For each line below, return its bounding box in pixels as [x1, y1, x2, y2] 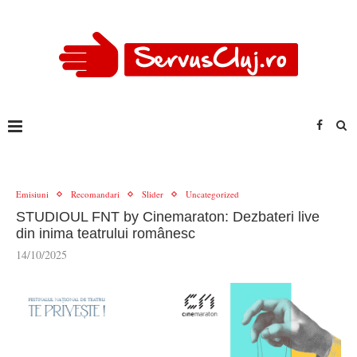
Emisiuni [16, 188, 49, 200]
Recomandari [71, 188, 120, 200]
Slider [142, 188, 163, 200]
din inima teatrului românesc [16, 226, 195, 241]
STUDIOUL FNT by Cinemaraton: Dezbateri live [16, 209, 320, 225]
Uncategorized [186, 188, 239, 200]
